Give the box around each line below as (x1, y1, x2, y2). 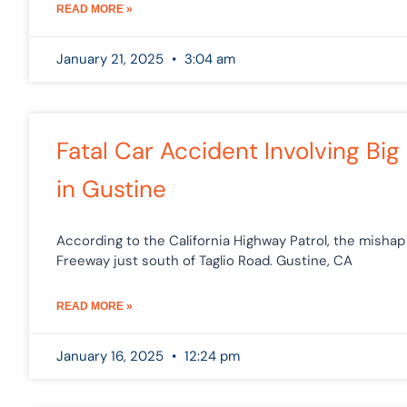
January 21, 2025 (56, 49, 167, 68)
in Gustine (56, 173, 166, 204)
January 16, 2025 (56, 346, 167, 365)
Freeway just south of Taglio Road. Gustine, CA (56, 251, 352, 270)
